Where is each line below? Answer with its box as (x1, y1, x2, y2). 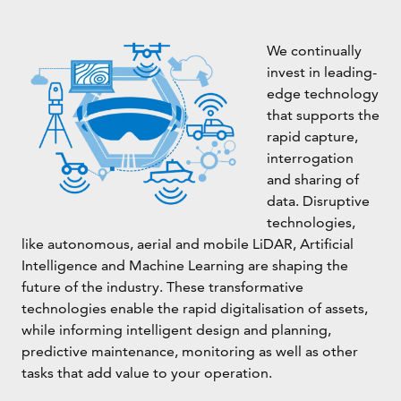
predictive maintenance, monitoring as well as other (21, 343, 358, 361)
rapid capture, (267, 128, 358, 146)
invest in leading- (267, 64, 377, 81)
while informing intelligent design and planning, (21, 321, 331, 339)
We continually (267, 42, 362, 60)
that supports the (267, 107, 380, 124)
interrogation (267, 149, 354, 167)
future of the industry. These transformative (21, 278, 303, 296)
